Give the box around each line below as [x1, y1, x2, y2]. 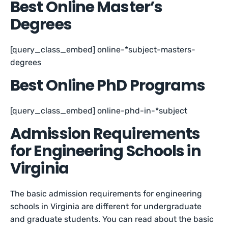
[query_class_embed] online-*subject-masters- [10, 45, 196, 54]
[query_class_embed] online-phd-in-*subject [10, 106, 188, 116]
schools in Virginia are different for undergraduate [10, 202, 202, 211]
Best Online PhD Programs [10, 75, 206, 96]
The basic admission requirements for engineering [10, 189, 203, 198]
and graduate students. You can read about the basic [10, 214, 214, 224]
